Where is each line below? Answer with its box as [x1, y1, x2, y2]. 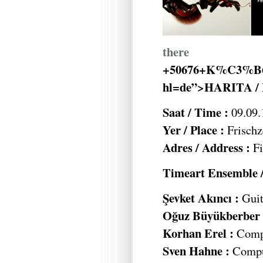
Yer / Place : [163, 121, 227, 139]
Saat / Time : [163, 103, 228, 122]
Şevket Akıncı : [163, 188, 239, 207]
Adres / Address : [163, 139, 250, 157]
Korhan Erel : [163, 224, 234, 242]
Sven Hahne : [163, 241, 230, 259]
